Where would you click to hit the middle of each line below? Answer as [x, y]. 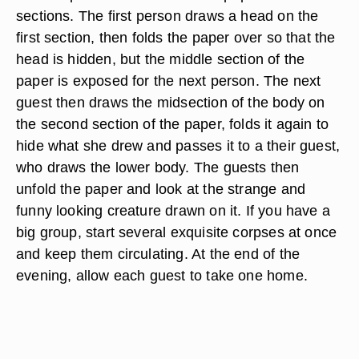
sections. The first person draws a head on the [167, 16]
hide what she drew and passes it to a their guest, [178, 145]
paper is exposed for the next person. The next [169, 81]
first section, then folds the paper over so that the [176, 37]
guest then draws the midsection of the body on [171, 102]
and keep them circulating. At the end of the [158, 254]
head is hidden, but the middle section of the [161, 59]
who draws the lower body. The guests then [158, 167]
